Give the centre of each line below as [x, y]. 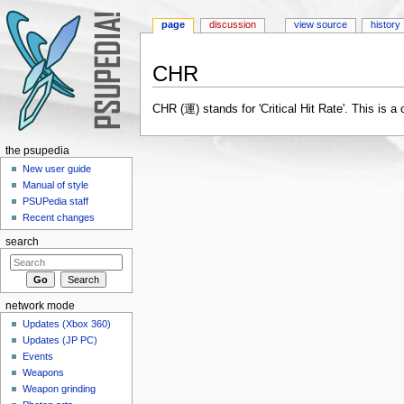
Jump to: [177, 93]
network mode [40, 305]
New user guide [57, 169]
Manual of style [56, 185]
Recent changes [59, 218]
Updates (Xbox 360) [67, 324]
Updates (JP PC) [60, 340]
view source [320, 25]
